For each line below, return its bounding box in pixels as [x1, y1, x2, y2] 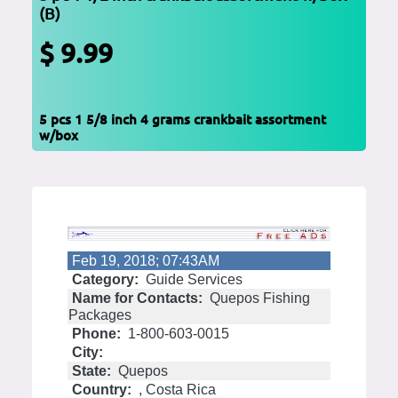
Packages [68, 307, 131, 323]
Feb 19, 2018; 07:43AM [72, 253, 219, 269]
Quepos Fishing [206, 291, 310, 306]
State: [68, 363, 115, 379]
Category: [68, 272, 142, 288]
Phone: [68, 326, 124, 342]
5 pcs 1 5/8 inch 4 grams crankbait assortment [39, 112, 326, 128]
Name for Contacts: [68, 291, 206, 306]
